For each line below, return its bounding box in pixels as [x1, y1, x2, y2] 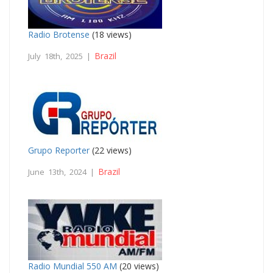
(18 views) [90, 28, 132, 40]
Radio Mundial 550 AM [28, 260, 117, 272]
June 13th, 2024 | [28, 166, 98, 177]
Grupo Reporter [28, 144, 90, 156]
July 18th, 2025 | [28, 50, 94, 62]
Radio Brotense [28, 28, 90, 40]
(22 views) [90, 144, 132, 156]
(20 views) [117, 260, 159, 272]
